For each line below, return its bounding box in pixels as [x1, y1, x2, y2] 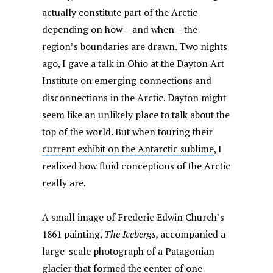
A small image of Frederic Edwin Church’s [42, 210, 225, 224]
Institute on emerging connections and [42, 74, 212, 87]
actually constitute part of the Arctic [42, 5, 198, 19]
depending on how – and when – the [42, 23, 198, 36]
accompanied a [160, 227, 226, 241]
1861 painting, [42, 227, 105, 241]
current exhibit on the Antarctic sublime [42, 142, 214, 155]
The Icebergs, [104, 227, 161, 241]
